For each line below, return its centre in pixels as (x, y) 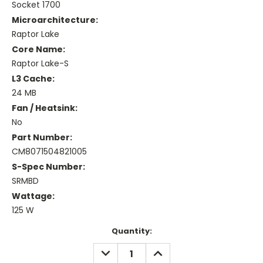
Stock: (25, 242)
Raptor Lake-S (40, 64)
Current (28, 231)
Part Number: (42, 138)
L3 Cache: (33, 79)
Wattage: (33, 196)
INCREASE (169, 249)
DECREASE (118, 249)
